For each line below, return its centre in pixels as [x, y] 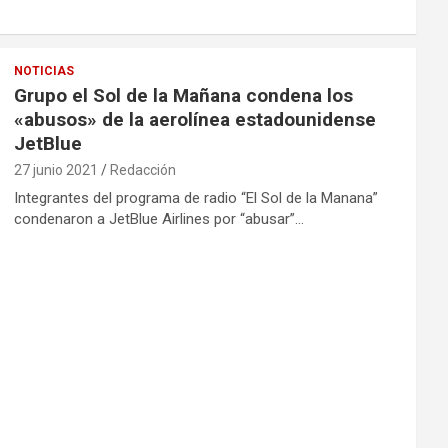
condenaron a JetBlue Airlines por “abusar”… [158, 219]
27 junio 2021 [55, 170]
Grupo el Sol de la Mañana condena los [183, 96]
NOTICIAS [43, 71]
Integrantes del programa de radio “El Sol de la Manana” [195, 198]
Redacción [142, 170]
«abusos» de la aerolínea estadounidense [194, 120]
